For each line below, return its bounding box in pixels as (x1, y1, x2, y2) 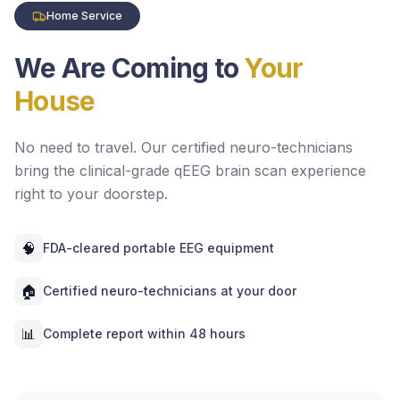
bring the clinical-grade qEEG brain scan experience (14, 161, 366, 179)
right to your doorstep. (14, 184, 168, 203)
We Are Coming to (14, 51, 245, 84)
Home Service (46, 8, 122, 22)
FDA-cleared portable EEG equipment (43, 239, 274, 255)
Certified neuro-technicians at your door (43, 282, 296, 298)
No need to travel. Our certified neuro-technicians (14, 137, 353, 156)
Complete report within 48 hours (43, 325, 246, 341)
